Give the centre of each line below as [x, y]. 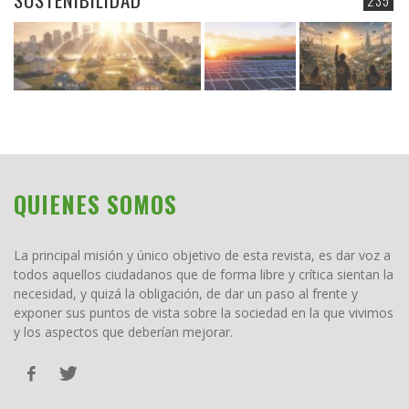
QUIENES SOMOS [95, 204]
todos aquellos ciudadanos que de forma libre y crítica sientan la [204, 275]
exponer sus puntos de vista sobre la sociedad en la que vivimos [204, 313]
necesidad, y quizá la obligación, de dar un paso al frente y [186, 294]
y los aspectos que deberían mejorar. [123, 332]
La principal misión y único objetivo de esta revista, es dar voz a [202, 256]
